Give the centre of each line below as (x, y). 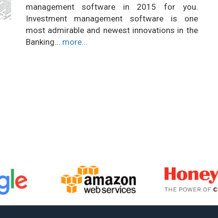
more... (75, 42)
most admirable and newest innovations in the (112, 30)
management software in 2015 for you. (112, 7)
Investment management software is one (112, 18)
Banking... (44, 42)
